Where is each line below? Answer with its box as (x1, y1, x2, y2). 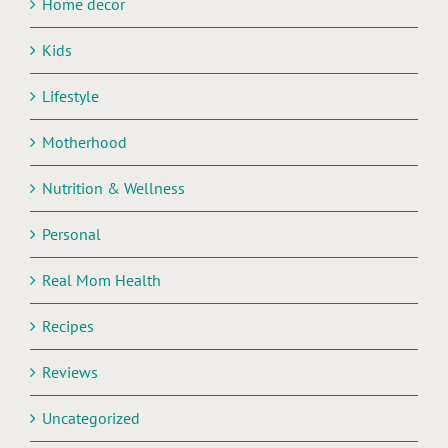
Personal (42, 224, 101, 245)
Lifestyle (42, 86, 99, 107)
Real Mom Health (42, 270, 161, 291)
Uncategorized (42, 408, 140, 429)
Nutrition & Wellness (42, 178, 185, 199)
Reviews (42, 362, 98, 383)
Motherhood (42, 132, 127, 153)
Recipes (42, 316, 94, 337)
